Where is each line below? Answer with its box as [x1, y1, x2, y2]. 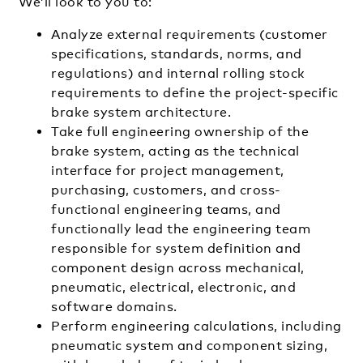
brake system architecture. [51, 104, 231, 120]
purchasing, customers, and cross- [51, 181, 281, 198]
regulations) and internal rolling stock [51, 65, 305, 81]
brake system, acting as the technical [51, 143, 300, 159]
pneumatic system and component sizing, [51, 337, 327, 353]
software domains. [51, 298, 177, 314]
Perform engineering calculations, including [51, 318, 342, 334]
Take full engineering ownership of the [51, 123, 309, 139]
